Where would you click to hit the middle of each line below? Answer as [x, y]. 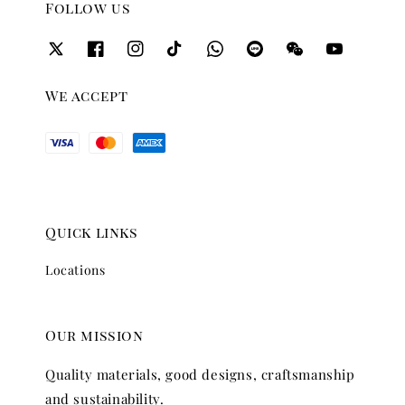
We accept [87, 95]
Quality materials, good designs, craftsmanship [200, 374]
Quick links [92, 231]
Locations [75, 269]
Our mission [94, 334]
